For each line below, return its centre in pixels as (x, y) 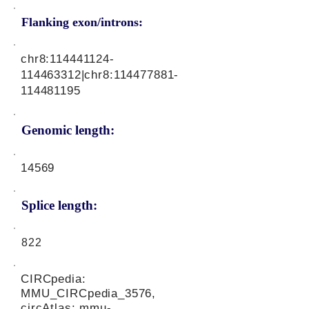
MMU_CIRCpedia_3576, (89, 293)
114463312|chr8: (67, 75)
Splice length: (59, 205)
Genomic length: (68, 130)
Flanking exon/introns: (82, 22)
